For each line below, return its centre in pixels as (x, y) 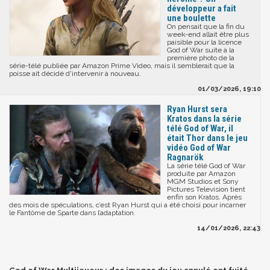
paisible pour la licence (204, 42)
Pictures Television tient (206, 189)
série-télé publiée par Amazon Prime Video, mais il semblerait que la (122, 65)
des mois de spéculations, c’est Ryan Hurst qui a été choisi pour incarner (127, 205)
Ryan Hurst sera (197, 109)
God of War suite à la (201, 50)
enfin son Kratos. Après (204, 197)
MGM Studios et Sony (203, 181)
